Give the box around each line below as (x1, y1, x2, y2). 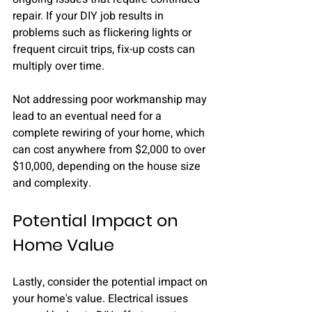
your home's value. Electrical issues (13, 290, 191, 307)
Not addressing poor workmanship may (13, 91, 210, 108)
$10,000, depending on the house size (13, 158, 203, 175)
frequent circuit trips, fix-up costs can (13, 41, 198, 58)
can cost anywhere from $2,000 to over (13, 141, 208, 158)
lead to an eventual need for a (13, 108, 164, 125)
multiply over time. (13, 58, 107, 75)
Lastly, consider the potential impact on (13, 274, 210, 290)
